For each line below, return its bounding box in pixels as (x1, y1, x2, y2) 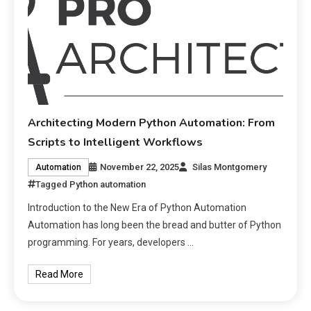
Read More (35, 269, 84, 280)
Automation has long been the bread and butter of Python (28, 219, 282, 231)
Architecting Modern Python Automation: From (28, 115, 276, 131)
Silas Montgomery (192, 162, 267, 173)
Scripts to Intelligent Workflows (28, 135, 203, 151)
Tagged (35, 179, 70, 190)
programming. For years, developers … (28, 237, 194, 249)
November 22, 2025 (100, 162, 180, 173)
